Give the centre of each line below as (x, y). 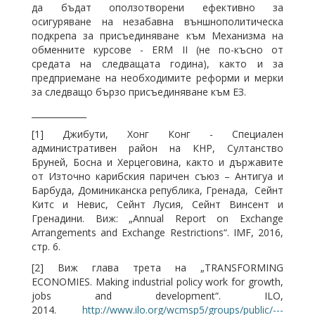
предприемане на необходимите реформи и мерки (157, 78)
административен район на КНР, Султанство (157, 148)
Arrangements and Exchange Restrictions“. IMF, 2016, (157, 232)
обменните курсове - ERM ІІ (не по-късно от (157, 50)
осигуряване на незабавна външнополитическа (157, 21)
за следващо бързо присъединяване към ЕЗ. (139, 92)
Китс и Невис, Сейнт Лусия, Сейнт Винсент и (157, 204)
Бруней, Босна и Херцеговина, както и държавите (157, 162)
